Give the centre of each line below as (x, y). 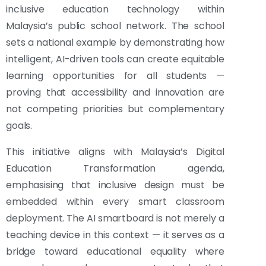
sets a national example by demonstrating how (115, 43)
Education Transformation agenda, (115, 169)
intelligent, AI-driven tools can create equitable (115, 59)
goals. (19, 126)
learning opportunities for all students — (115, 76)
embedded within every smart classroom (115, 202)
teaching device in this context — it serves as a (115, 235)
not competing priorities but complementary (115, 109)
